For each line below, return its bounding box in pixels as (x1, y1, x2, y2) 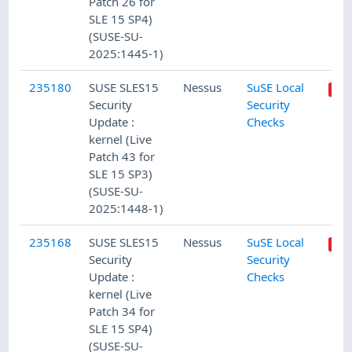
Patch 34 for (89, 302, 156, 319)
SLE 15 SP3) (89, 165, 153, 181)
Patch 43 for (89, 148, 156, 164)
